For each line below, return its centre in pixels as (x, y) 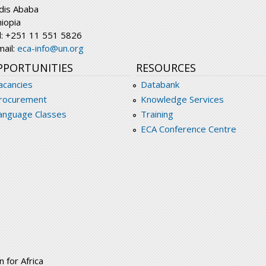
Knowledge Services (182, 99)
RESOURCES (166, 68)
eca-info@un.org (50, 48)
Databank (160, 85)
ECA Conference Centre (188, 129)
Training (157, 114)
